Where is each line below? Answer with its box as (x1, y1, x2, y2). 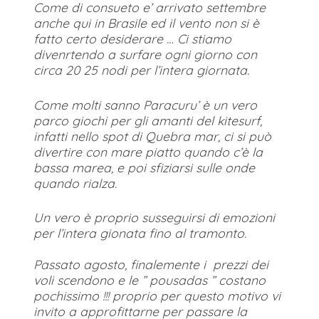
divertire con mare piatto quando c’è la (33, 143, 263, 159)
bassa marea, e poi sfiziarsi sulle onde (33, 159, 255, 175)
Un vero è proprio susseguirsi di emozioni (33, 209, 275, 226)
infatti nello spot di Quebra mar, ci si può (33, 127, 271, 144)
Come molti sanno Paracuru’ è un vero (33, 96, 257, 113)
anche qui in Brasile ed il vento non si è (33, 15, 259, 31)
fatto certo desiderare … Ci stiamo (33, 31, 231, 47)
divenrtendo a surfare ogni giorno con (33, 46, 257, 63)
